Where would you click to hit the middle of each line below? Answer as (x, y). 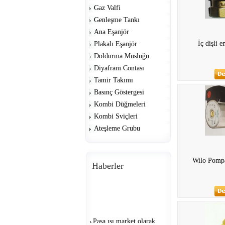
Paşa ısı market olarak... (127, 217)
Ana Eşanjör (111, 32)
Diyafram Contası (119, 68)
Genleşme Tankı (117, 20)
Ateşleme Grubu (117, 128)
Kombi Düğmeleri (120, 104)
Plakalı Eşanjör (116, 44)
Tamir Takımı (114, 80)
